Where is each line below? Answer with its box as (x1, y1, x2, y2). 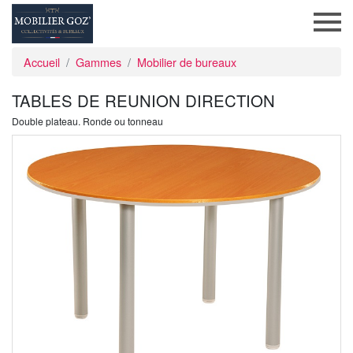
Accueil (24, 54, 60, 70)
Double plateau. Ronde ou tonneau (12, 114, 163, 128)
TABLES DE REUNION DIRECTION (12, 89, 275, 112)
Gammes (76, 54, 121, 70)
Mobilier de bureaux (137, 54, 236, 70)
